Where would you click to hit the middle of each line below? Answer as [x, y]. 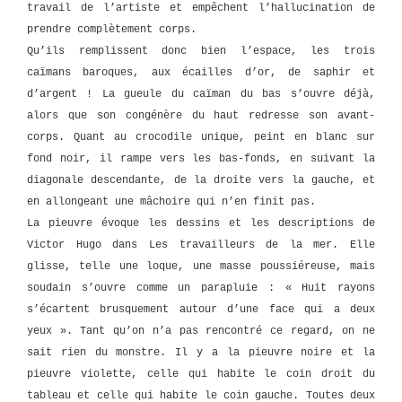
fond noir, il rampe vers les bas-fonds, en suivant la [201, 158]
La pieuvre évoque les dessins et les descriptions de [201, 223]
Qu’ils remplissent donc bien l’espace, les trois [201, 51]
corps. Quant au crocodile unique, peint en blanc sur [201, 137]
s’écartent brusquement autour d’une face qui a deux [201, 309]
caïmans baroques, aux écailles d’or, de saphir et [201, 72]
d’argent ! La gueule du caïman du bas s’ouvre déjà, [201, 94]
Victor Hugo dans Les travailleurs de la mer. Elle [201, 245]
